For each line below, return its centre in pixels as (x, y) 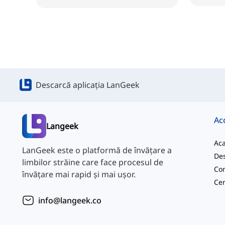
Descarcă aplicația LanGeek (88, 85)
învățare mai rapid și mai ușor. (79, 175)
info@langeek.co (70, 201)
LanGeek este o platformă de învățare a (97, 150)
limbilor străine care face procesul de (93, 162)
